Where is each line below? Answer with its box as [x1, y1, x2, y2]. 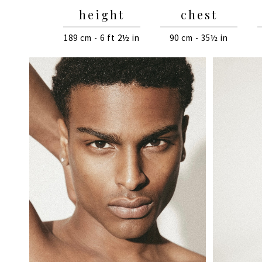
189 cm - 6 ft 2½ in [64, 32, 140, 43]
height [79, 6, 125, 22]
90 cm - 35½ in [170, 32, 228, 43]
